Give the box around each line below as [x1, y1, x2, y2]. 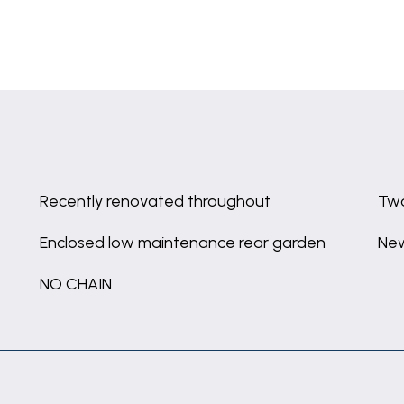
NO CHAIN [40, 274, 112, 294]
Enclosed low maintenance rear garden [40, 233, 326, 252]
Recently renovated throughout [40, 191, 271, 211]
